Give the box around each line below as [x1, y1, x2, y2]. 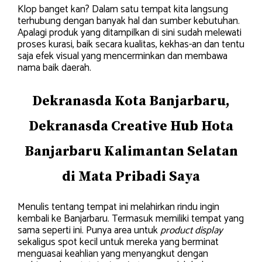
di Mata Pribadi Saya [62, 167, 200, 185]
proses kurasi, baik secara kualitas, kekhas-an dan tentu [18, 36, 244, 53]
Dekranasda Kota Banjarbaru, [32, 92, 230, 110]
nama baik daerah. [18, 60, 91, 77]
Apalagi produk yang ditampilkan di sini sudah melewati [18, 25, 242, 42]
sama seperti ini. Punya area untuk [18, 222, 160, 239]
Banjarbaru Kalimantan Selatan [24, 142, 238, 160]
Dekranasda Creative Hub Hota [29, 117, 233, 135]
